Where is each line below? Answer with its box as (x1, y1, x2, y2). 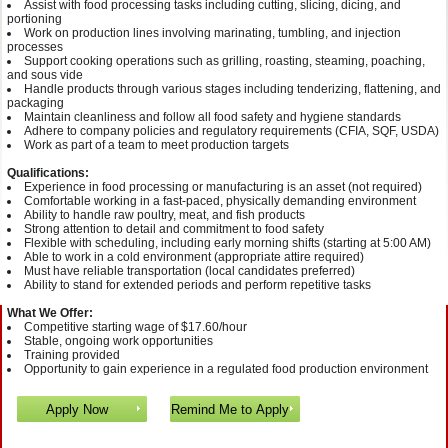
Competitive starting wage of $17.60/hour (24, 320, 247, 334)
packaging (7, 96, 64, 110)
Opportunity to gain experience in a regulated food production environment (24, 362, 428, 376)
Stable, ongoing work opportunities (24, 334, 213, 348)
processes (7, 40, 63, 54)
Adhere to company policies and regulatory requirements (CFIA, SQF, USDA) (24, 124, 439, 138)
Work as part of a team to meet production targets (24, 138, 289, 152)
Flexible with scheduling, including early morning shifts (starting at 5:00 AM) (24, 236, 431, 250)
